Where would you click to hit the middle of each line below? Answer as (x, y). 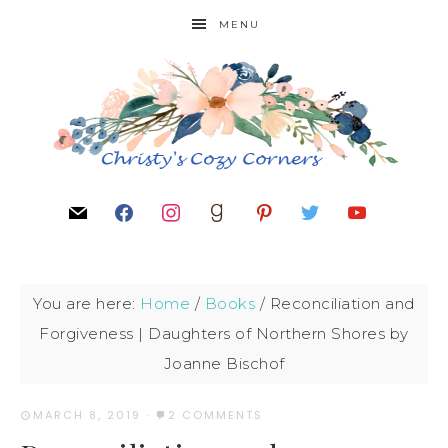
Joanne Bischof (224, 363)
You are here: (87, 303)
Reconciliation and (340, 303)
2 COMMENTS (215, 415)
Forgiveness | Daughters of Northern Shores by (224, 333)
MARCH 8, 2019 (87, 415)
